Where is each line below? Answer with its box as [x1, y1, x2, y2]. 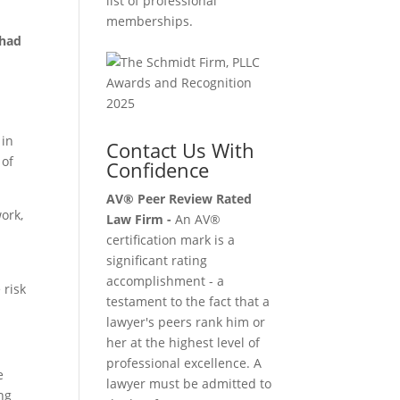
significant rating [106, 251, 208, 269]
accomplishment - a [106, 271, 225, 289]
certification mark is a [106, 230, 236, 248]
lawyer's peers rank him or [106, 312, 266, 330]
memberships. [106, 12, 194, 29]
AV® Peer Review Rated [106, 189, 253, 207]
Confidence [106, 155, 210, 183]
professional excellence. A [106, 354, 262, 371]
